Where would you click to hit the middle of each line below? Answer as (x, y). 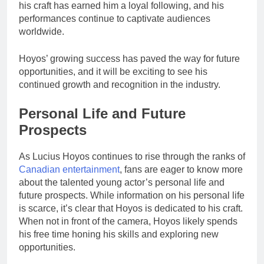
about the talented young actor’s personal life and (122, 183)
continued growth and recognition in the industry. (120, 85)
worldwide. (42, 32)
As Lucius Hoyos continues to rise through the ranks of (132, 157)
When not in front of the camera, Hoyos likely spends (128, 222)
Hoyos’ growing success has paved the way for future (129, 59)
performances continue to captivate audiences (115, 19)
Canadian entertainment (69, 170)
